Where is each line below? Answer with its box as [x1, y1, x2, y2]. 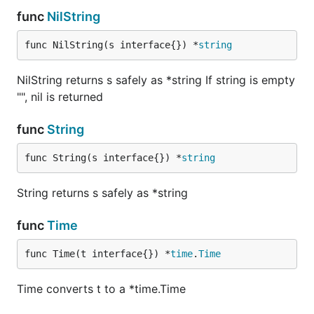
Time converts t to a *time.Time [17, 282, 186, 296]
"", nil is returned [17, 90, 103, 104]
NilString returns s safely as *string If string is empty [17, 73, 295, 87]
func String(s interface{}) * [25, 152, 182, 163]
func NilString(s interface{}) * [25, 39, 198, 50]
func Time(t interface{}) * [25, 248, 170, 259]
